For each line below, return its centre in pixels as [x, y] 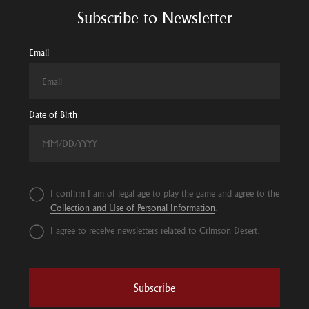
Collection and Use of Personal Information [132, 208]
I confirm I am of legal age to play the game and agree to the [165, 193]
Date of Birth [53, 115]
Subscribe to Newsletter [154, 17]
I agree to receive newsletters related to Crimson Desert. [154, 231]
